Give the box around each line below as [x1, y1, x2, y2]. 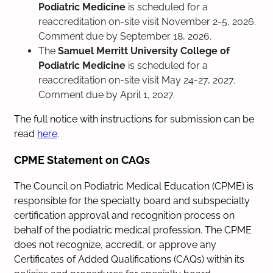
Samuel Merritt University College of [58, 45, 230, 57]
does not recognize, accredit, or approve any [14, 238, 217, 250]
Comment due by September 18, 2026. [38, 30, 212, 43]
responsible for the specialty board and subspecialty [14, 194, 250, 207]
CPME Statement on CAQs [14, 154, 151, 167]
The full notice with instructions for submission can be [14, 113, 255, 126]
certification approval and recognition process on [14, 209, 235, 221]
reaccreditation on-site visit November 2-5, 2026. [38, 16, 257, 28]
